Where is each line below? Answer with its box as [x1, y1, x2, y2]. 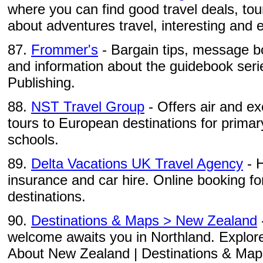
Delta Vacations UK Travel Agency [31, 156, 243, 171]
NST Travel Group [31, 99, 144, 114]
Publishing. [8, 75, 75, 90]
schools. [8, 131, 59, 147]
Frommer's [31, 42, 98, 58]
